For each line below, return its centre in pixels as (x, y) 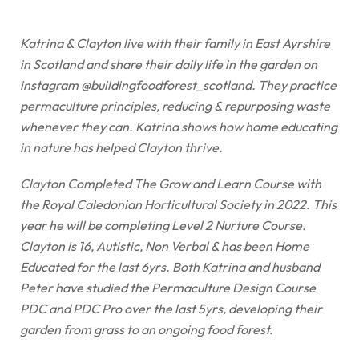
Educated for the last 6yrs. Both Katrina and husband (170, 266)
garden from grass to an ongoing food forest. (147, 329)
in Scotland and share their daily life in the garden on (169, 64)
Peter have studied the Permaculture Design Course (168, 287)
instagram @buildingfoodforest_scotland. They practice (178, 85)
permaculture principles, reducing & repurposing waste (175, 105)
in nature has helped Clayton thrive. (121, 147)
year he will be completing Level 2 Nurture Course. (163, 225)
